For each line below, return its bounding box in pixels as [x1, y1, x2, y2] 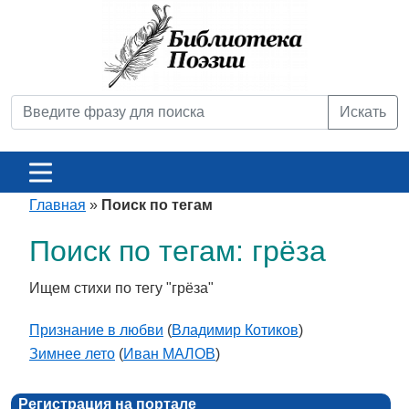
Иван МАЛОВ [123, 346, 215, 362]
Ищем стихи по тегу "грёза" [29, 280, 214, 296]
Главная [29, 197, 86, 213]
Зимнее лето [29, 346, 115, 362]
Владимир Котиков [172, 322, 299, 338]
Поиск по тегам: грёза [29, 235, 326, 267]
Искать [340, 104, 386, 120]
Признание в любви [29, 322, 163, 338]
